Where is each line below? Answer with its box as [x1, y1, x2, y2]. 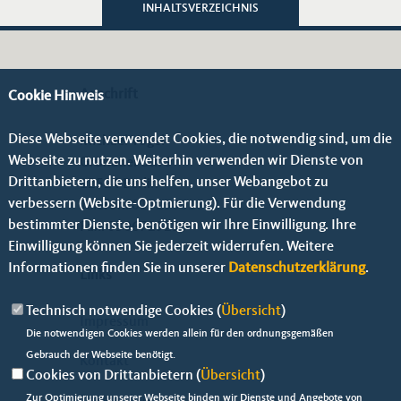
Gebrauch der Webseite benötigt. [25, 350, 175, 361]
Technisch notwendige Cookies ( [25, 304, 221, 319]
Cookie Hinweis [7, 90, 104, 104]
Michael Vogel [80, 133, 165, 149]
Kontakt [80, 354, 129, 369]
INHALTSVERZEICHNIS [142, 2, 259, 14]
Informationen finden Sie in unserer [7, 261, 228, 276]
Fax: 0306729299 [80, 219, 188, 235]
